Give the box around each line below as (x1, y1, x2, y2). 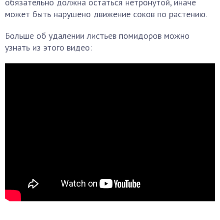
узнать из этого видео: (5, 42, 92, 53)
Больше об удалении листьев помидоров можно (5, 30, 190, 41)
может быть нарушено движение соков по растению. (5, 8, 207, 20)
